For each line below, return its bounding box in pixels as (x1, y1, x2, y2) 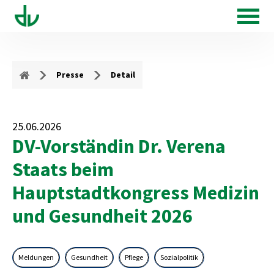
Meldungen (18, 253, 54, 262)
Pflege (125, 253, 143, 262)
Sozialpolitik (160, 253, 198, 262)
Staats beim (12, 157, 114, 182)
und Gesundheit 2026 (12, 204, 193, 228)
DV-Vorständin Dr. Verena (12, 134, 226, 158)
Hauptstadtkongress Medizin (12, 180, 259, 205)
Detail (111, 69, 135, 80)
